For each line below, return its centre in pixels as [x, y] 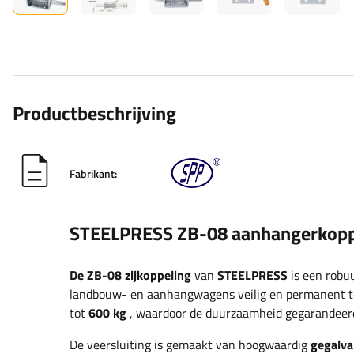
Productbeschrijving [94, 113]
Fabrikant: [93, 173]
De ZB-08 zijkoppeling [130, 275]
